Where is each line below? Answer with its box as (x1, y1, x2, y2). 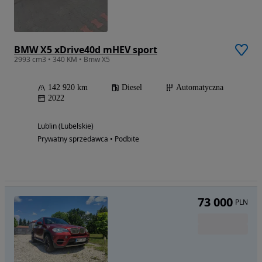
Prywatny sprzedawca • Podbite (37, 134, 139, 144)
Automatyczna (176, 83, 223, 92)
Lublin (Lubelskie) (37, 121, 94, 132)
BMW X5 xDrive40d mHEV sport (14, 43, 157, 57)
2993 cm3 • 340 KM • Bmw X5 (14, 54, 110, 65)
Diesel (122, 83, 142, 92)
